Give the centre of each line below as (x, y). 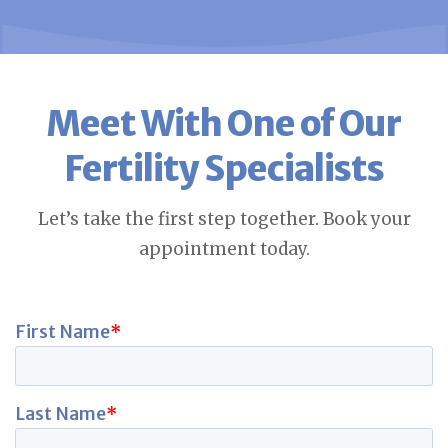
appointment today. (224, 248)
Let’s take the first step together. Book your (224, 218)
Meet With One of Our (224, 123)
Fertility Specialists (224, 168)
